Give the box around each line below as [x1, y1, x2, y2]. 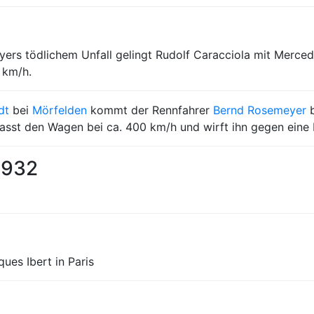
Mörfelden [32, 103, 87, 117]
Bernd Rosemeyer [213, 103, 306, 117]
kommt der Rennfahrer [87, 103, 213, 117]
